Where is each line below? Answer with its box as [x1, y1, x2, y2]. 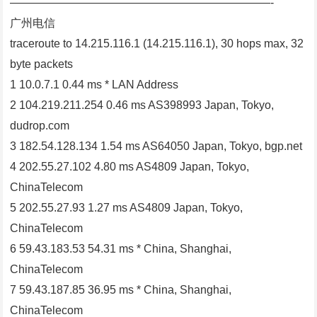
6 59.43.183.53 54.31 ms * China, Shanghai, [10, 243, 232, 255]
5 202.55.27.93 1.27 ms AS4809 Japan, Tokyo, [10, 202, 243, 214]
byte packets [10, 58, 74, 71]
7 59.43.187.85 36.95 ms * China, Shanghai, [10, 284, 232, 296]
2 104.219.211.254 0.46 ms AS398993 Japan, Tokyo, [10, 99, 275, 112]
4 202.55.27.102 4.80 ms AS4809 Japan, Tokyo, [10, 161, 250, 173]
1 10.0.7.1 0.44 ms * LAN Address [10, 79, 179, 91]
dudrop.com [10, 120, 70, 132]
